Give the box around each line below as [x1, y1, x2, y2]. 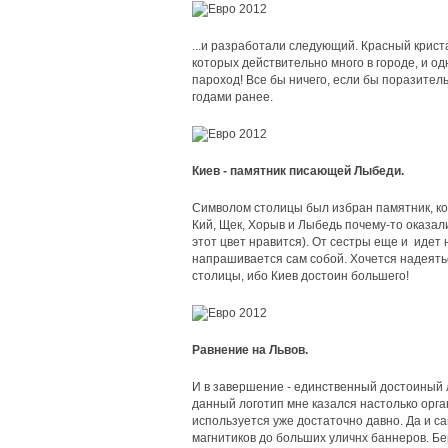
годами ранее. [192, 90, 273, 104]
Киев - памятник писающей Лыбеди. [192, 164, 404, 178]
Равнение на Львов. [192, 343, 308, 357]
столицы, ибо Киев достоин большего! [192, 269, 409, 283]
